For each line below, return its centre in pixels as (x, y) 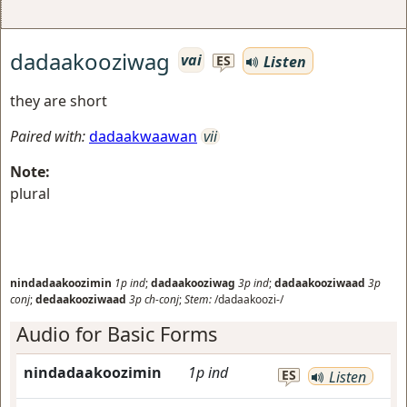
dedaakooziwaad (81, 299)
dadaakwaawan (143, 136)
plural (30, 194)
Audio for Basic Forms (117, 334)
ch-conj (162, 299)
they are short (59, 101)
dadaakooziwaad (320, 283)
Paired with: (48, 136)
